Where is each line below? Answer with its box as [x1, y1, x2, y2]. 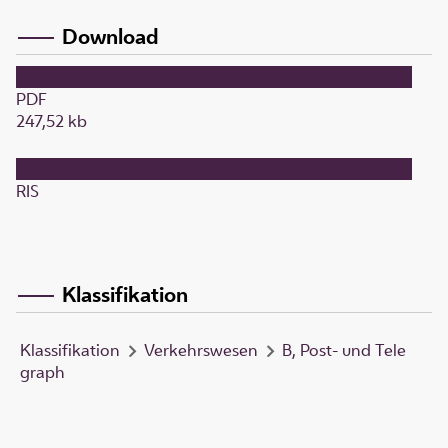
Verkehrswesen [144, 338, 258, 361]
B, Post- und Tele [282, 338, 406, 361]
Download [62, 22, 159, 51]
